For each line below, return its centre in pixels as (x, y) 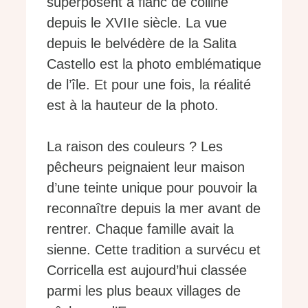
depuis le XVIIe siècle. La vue (137, 22)
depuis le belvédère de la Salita (142, 43)
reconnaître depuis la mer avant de (154, 208)
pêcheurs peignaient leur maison (146, 167)
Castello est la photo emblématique (154, 64)
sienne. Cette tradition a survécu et (154, 249)
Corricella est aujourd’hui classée (147, 270)
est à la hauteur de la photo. (133, 105)
